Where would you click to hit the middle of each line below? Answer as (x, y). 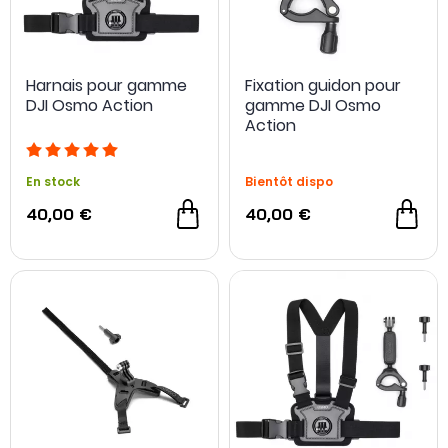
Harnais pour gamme (106, 85)
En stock (53, 181)
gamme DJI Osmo (313, 105)
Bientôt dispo (289, 181)
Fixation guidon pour (323, 85)
